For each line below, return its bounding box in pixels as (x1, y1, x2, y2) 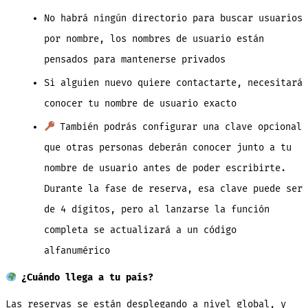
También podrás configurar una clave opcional (54, 120, 302, 133)
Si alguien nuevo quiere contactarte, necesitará (43, 76, 302, 89)
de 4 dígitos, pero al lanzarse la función (43, 203, 269, 215)
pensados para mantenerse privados (43, 53, 225, 65)
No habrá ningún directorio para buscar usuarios (43, 12, 302, 24)
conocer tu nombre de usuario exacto (43, 97, 236, 109)
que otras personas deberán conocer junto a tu (43, 141, 291, 153)
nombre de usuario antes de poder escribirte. (43, 162, 286, 174)
